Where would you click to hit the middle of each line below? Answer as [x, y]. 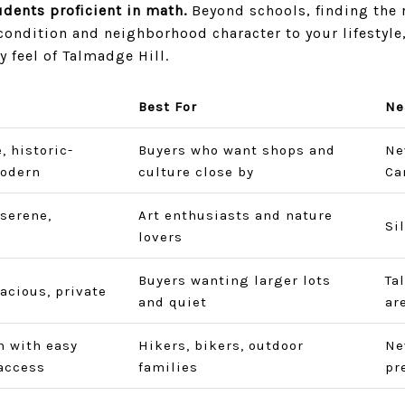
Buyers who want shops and [236, 150]
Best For [167, 107]
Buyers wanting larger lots [234, 280]
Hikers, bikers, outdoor [221, 345]
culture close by [196, 172]
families [168, 367]
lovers [160, 237]
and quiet [172, 302]
